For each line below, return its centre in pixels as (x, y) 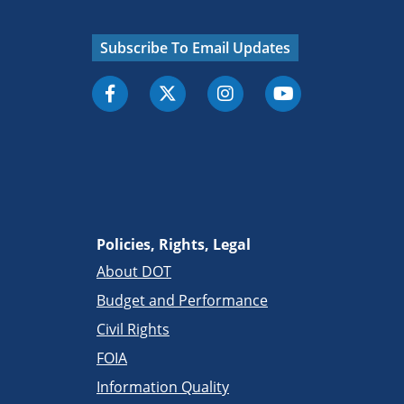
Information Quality (163, 386)
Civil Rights (133, 329)
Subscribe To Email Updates (195, 47)
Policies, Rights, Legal (174, 244)
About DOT (134, 271)
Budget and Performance (182, 300)
